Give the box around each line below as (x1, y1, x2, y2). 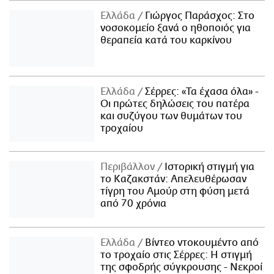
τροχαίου (100, 122, 144, 134)
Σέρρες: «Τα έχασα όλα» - (143, 86, 259, 97)
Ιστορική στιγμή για (162, 161, 255, 173)
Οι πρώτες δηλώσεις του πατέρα (100, 98, 250, 109)
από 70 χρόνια (100, 198, 167, 210)
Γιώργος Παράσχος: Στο (143, 10, 255, 21)
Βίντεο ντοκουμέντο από (143, 237, 259, 249)
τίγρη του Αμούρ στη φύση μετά (100, 186, 250, 198)
